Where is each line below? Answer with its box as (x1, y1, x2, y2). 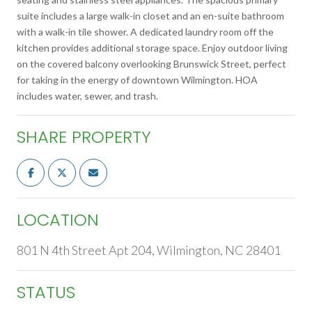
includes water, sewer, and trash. (17, 89, 158, 102)
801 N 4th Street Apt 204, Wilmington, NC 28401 (17, 242, 281, 258)
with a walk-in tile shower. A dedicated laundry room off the (17, 25, 274, 38)
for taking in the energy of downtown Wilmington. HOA (17, 73, 258, 86)
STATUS (17, 280, 75, 304)
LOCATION (17, 208, 99, 231)
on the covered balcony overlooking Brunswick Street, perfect (17, 57, 286, 70)
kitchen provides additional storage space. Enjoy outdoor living (17, 41, 288, 54)
